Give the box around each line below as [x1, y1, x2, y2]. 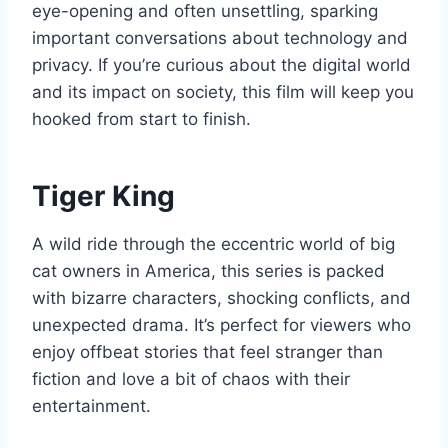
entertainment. [32, 395, 151, 416]
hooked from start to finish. [32, 108, 251, 129]
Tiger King [32, 178, 175, 213]
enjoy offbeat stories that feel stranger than [32, 341, 383, 362]
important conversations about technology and [32, 27, 408, 48]
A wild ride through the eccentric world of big [32, 233, 395, 254]
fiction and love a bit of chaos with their [32, 368, 350, 389]
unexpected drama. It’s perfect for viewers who [32, 314, 411, 335]
